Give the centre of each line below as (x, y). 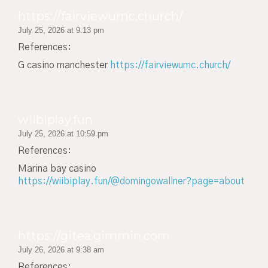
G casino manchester (64, 66)
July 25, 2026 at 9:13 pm (61, 30)
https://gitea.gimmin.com (94, 235)
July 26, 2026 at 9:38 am (61, 249)
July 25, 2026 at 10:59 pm (63, 133)
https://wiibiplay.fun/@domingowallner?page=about (131, 182)
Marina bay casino (57, 169)
